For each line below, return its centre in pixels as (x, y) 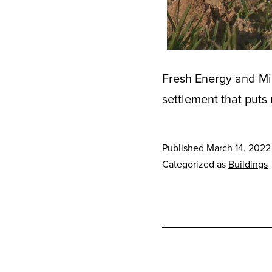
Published (184, 148)
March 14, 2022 (239, 148)
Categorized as (195, 164)
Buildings (248, 164)
